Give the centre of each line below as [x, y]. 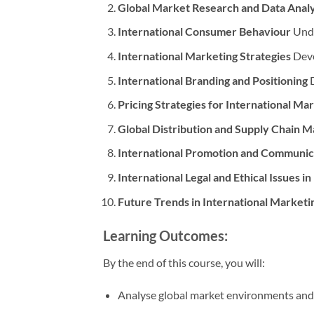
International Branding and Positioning [212, 80]
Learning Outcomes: [165, 236]
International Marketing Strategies [204, 55]
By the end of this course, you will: [184, 263]
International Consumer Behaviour [204, 32]
